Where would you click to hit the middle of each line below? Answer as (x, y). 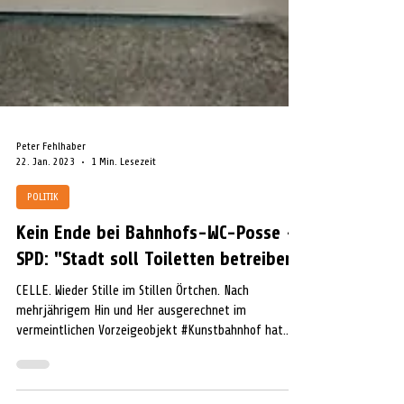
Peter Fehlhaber (51, 268)
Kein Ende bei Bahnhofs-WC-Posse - (156, 354)
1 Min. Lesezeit (124, 283)
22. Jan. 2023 (46, 283)
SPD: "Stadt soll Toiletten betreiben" (159, 381)
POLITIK (43, 318)
